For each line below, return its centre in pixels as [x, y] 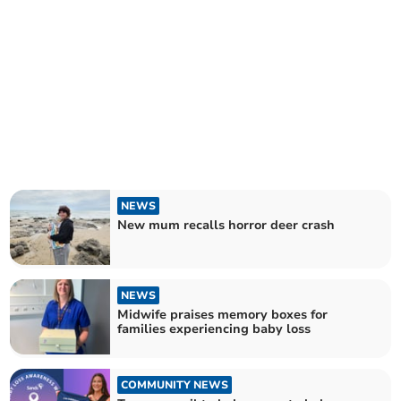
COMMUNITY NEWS [175, 385]
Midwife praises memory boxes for [168, 315]
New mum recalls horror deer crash [226, 225]
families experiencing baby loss [214, 329]
